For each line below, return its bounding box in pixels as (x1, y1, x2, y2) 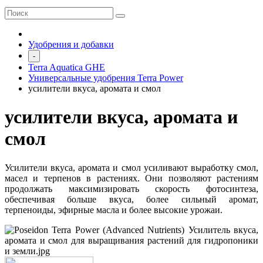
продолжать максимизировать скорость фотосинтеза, (5, 183, 258, 194)
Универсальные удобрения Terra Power (28, 73, 183, 83)
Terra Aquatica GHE (28, 62, 105, 72)
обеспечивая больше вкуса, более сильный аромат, (5, 194, 258, 204)
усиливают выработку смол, (143, 162, 259, 173)
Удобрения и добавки (28, 39, 114, 49)
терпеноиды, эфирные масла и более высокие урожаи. (5, 204, 222, 215)
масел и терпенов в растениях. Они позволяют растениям (5, 173, 258, 183)
